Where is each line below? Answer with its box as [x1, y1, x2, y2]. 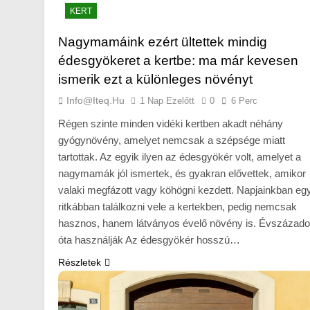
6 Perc [231, 95, 257, 107]
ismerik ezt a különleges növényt [58, 72, 253, 87]
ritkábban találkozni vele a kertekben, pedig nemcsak [58, 201, 297, 213]
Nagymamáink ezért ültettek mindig [58, 35, 267, 50]
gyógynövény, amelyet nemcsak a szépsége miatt [58, 134, 285, 147]
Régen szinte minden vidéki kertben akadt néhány [58, 118, 283, 130]
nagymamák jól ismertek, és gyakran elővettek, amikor [58, 167, 306, 180]
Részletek [58, 257, 101, 268]
